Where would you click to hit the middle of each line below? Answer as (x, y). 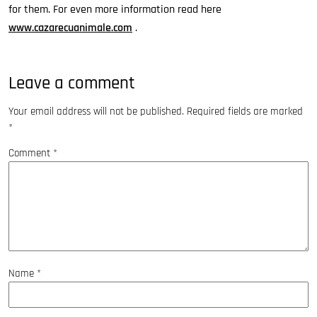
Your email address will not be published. (96, 111)
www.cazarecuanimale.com (70, 28)
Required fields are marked (245, 111)
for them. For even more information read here (115, 10)
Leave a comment (72, 83)
